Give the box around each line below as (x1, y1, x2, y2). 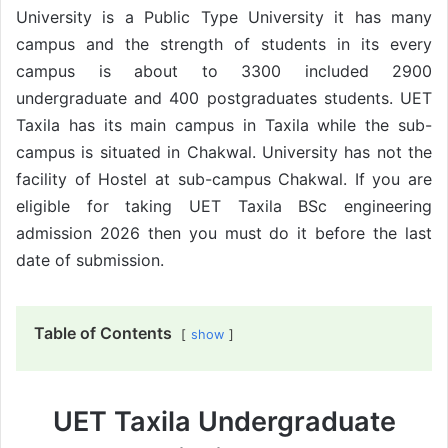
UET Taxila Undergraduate (52, 404, 396, 438)
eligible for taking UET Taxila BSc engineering (16, 195, 432, 216)
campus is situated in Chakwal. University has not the (16, 141, 432, 162)
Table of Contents (34, 322, 172, 343)
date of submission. (16, 249, 164, 270)
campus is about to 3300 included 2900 (16, 60, 432, 81)
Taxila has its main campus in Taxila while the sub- (16, 114, 432, 135)
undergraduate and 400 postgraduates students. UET (16, 87, 432, 108)
